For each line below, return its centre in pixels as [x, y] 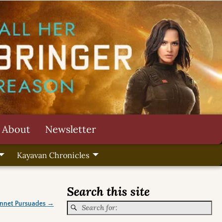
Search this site [108, 192]
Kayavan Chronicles [53, 155]
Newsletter [71, 129]
